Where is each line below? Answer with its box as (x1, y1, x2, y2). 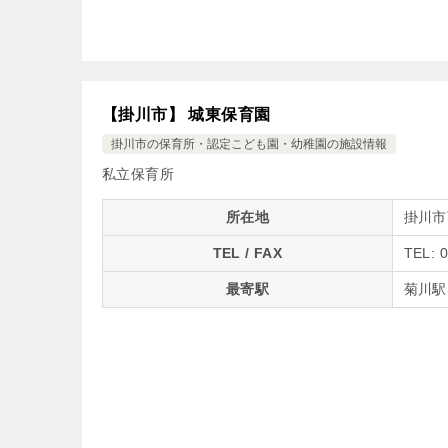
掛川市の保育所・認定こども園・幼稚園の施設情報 (111, 137, 387, 151)
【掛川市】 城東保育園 (102, 106, 271, 123)
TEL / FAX (212, 245, 283, 261)
